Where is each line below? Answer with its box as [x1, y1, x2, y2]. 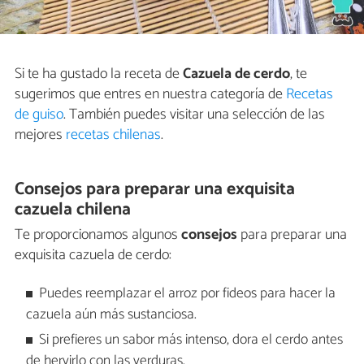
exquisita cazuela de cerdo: [15, 242, 171, 267]
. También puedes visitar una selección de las [63, 102, 325, 128]
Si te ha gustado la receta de [15, 62, 183, 87]
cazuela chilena [15, 195, 132, 225]
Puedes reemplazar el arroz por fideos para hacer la [39, 282, 336, 306]
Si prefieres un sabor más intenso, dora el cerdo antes [39, 327, 344, 352]
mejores [15, 123, 66, 148]
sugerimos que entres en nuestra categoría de [15, 82, 286, 107]
